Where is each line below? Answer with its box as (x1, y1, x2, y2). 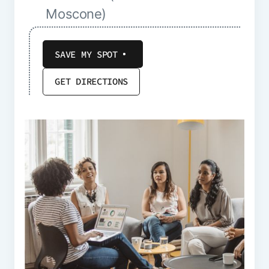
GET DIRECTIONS (55, 76, 128, 88)
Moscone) (46, 6, 107, 22)
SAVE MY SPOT (55, 48, 118, 60)
